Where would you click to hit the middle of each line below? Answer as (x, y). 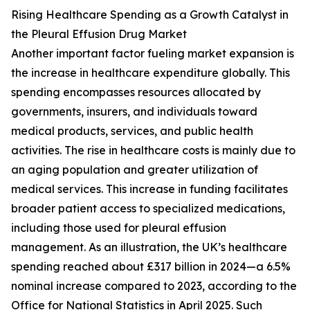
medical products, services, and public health (132, 131)
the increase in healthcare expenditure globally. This (151, 73)
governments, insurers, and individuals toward (134, 112)
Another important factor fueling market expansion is (153, 54)
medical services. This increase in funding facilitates (149, 189)
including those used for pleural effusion (119, 228)
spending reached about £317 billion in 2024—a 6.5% (151, 267)
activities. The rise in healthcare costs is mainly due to (153, 151)
